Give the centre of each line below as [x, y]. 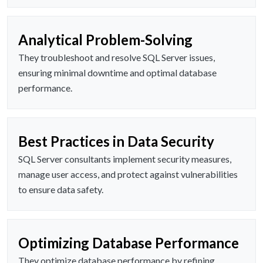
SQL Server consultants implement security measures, [125, 159]
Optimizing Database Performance [129, 243]
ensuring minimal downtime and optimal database [117, 73]
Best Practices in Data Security [116, 141]
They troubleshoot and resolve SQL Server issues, [117, 58]
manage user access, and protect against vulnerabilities [128, 174]
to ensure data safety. [61, 190]
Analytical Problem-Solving [105, 40]
